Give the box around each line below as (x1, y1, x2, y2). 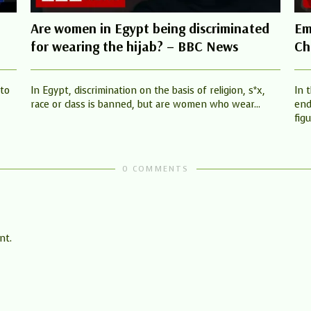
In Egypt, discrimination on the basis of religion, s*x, (31, 84, 265, 98)
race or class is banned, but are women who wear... (31, 98, 260, 112)
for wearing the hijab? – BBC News (31, 37, 238, 56)
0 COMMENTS (121, 164, 190, 175)
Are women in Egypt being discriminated (31, 19, 269, 37)
